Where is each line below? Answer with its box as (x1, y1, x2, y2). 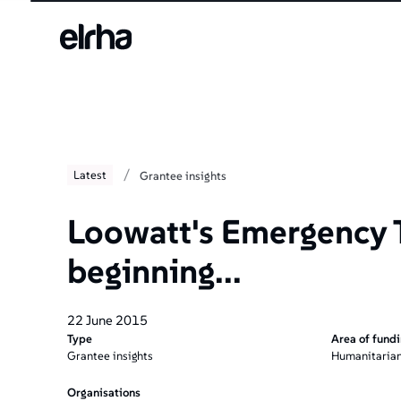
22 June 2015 (66, 311, 148, 329)
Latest (73, 166, 107, 183)
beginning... (66, 249, 242, 292)
